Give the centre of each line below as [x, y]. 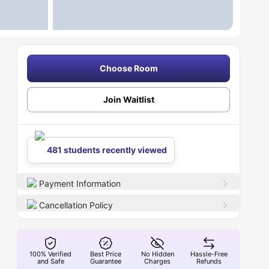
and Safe [50, 261]
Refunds [209, 261]
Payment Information [80, 183]
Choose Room [128, 68]
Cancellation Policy [76, 205]
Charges [158, 261]
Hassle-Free [209, 254]
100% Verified [51, 254]
